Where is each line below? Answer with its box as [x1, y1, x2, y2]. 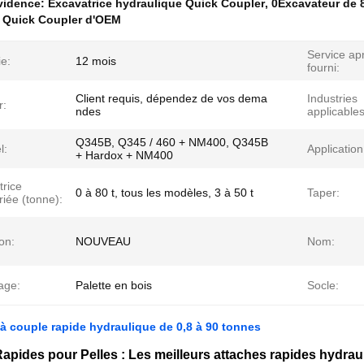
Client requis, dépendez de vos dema [76, 92, 267, 105]
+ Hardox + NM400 [76, 149, 173, 162]
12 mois [76, 54, 116, 67]
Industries [307, 92, 357, 105]
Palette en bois [76, 279, 152, 292]
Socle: [307, 279, 339, 292]
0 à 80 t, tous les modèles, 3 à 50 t [76, 186, 253, 199]
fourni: [307, 61, 340, 74]
